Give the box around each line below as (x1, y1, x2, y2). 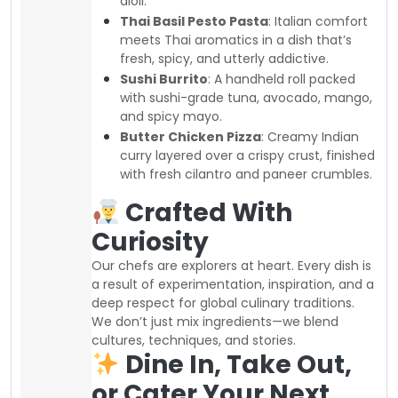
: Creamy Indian (261, 128, 359, 147)
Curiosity (92, 225, 209, 260)
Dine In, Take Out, (119, 347, 352, 383)
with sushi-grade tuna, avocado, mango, (120, 89, 372, 107)
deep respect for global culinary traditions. (92, 294, 354, 313)
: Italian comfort (268, 12, 368, 31)
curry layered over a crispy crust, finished (120, 147, 375, 165)
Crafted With (119, 195, 292, 231)
